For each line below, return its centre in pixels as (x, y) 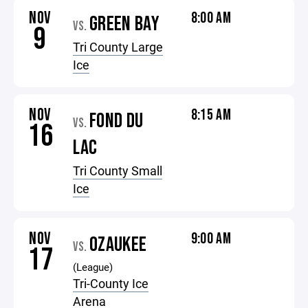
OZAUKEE (118, 245)
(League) (93, 267)
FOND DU (116, 121)
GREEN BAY (124, 24)
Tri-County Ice (111, 283)
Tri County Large (118, 47)
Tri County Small (118, 170)
